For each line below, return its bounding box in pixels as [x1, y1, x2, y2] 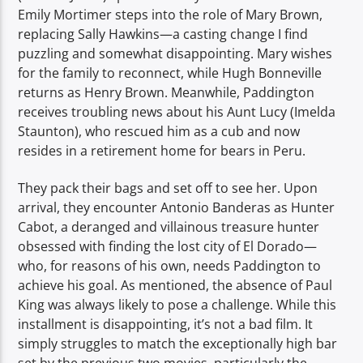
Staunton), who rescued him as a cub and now [18, 122, 301, 140]
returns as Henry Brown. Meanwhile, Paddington [18, 83, 315, 101]
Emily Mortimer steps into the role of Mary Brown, [18, 5, 323, 23]
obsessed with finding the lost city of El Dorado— [18, 237, 318, 256]
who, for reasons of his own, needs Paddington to [18, 257, 322, 275]
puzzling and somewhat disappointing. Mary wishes [18, 44, 333, 62]
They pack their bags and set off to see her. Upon [18, 179, 318, 198]
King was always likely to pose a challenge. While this [18, 296, 337, 314]
